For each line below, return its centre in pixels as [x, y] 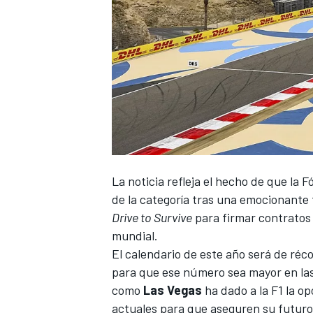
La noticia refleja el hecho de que [199, 181]
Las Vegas [173, 290]
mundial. [135, 235]
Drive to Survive [152, 217]
